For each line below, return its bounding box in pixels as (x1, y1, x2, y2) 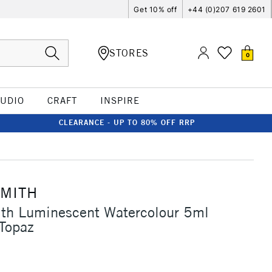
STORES (109, 46, 149, 59)
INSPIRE (100, 95, 140, 106)
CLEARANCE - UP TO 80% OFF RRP (59, 118, 195, 127)
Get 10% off (134, 4, 177, 14)
